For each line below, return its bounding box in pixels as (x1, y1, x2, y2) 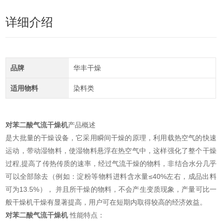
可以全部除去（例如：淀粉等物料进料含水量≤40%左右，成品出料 (5, 172, 217, 181)
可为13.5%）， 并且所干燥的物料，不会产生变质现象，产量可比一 (5, 185, 217, 194)
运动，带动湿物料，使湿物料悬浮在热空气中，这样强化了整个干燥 (5, 147, 217, 155)
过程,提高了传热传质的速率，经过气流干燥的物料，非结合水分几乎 (5, 160, 217, 168)
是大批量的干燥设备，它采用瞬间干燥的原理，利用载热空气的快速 (5, 134, 217, 142)
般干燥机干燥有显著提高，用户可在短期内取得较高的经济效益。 (5, 198, 207, 207)
